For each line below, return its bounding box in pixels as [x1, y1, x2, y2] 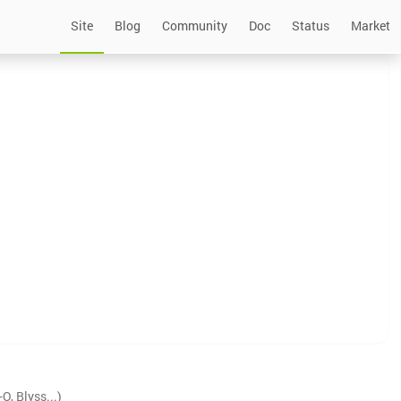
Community [162, 17, 227, 34]
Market [351, 17, 390, 34]
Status [292, 17, 329, 34]
